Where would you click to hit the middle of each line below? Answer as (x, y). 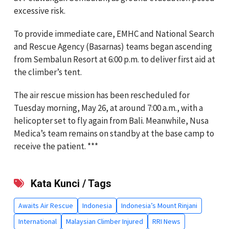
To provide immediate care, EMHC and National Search (114, 33)
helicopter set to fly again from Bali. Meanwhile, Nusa (111, 120)
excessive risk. (40, 10)
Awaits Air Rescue (46, 205)
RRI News (166, 221)
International (38, 221)
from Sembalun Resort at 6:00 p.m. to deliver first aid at (114, 59)
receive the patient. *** (56, 146)
